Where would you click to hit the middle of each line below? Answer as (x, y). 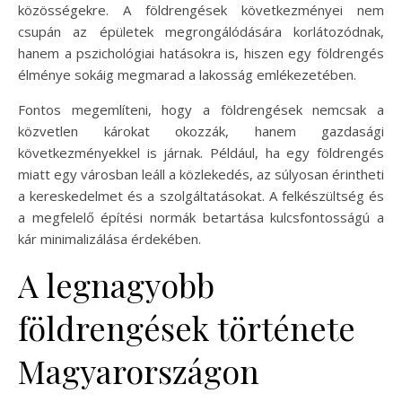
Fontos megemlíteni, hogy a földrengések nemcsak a (201, 109)
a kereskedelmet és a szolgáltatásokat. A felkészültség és (201, 195)
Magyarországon (139, 370)
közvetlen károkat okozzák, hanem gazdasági (201, 131)
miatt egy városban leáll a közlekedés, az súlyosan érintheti (201, 174)
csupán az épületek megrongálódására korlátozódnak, (201, 31)
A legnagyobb (116, 284)
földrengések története (187, 327)
